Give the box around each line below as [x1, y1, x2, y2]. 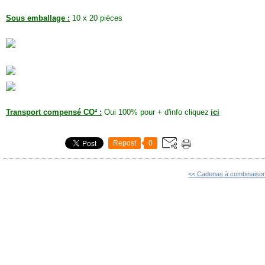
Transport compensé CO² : [6, 108, 102, 117]
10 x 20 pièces [70, 14, 122, 23]
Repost [113, 139, 136, 148]
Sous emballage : [6, 14, 70, 23]
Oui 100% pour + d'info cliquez [102, 108, 209, 117]
